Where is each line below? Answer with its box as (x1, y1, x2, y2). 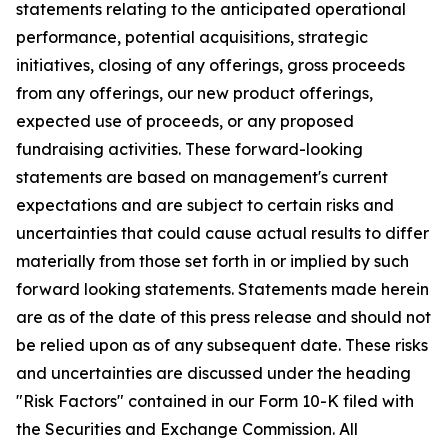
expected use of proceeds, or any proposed (16, 111, 354, 131)
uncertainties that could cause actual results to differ (16, 223, 429, 243)
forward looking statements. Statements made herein (16, 279, 429, 299)
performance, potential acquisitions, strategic (16, 27, 368, 47)
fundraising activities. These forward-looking (16, 139, 363, 159)
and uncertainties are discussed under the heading (16, 363, 411, 383)
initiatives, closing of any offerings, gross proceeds (16, 55, 405, 75)
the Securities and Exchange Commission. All (16, 419, 358, 439)
